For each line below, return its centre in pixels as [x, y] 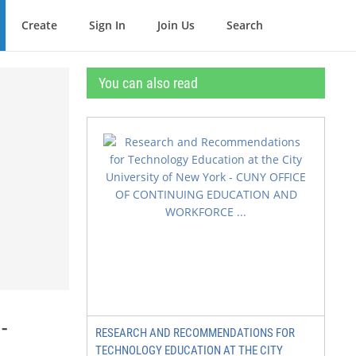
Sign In [107, 25]
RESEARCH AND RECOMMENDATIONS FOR [195, 333]
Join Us [176, 25]
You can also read [148, 83]
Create [39, 25]
